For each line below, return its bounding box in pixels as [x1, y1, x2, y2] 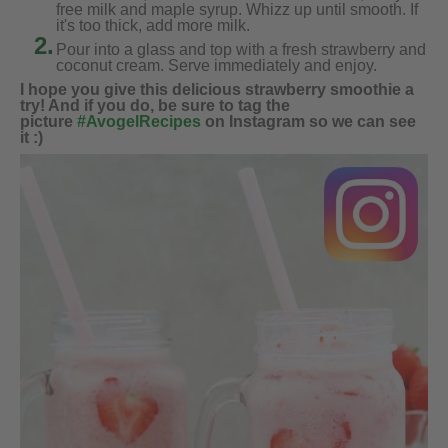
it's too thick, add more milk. [56, 16, 250, 34]
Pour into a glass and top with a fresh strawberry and [56, 40, 426, 58]
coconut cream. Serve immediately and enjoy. [56, 56, 377, 74]
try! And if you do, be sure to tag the [20, 96, 290, 114]
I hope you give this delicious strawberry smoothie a [20, 80, 414, 98]
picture [20, 112, 77, 130]
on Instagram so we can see [201, 112, 416, 130]
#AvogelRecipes [77, 112, 201, 130]
